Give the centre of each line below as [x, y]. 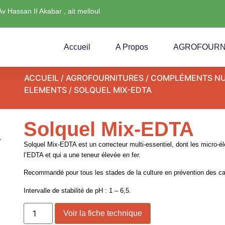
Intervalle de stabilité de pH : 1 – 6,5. [78, 190]
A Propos [132, 47]
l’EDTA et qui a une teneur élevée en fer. [82, 155]
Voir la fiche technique [103, 213]
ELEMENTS [45, 90]
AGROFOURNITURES [105, 78]
